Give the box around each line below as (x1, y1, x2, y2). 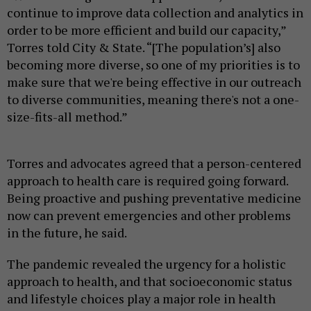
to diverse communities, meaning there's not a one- (7, 90, 299, 108)
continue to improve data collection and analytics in (7, 3, 303, 21)
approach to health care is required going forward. (7, 171, 288, 189)
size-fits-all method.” (7, 108, 128, 125)
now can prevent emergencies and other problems (7, 206, 291, 224)
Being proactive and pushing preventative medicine (7, 189, 301, 206)
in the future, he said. (7, 224, 129, 241)
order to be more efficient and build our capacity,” (7, 21, 286, 38)
